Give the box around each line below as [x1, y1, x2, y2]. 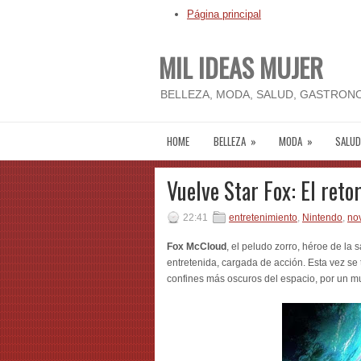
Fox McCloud [167, 241, 226, 252]
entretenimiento [229, 212, 297, 223]
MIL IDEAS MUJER [159, 48, 323, 86]
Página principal [187, 8, 261, 20]
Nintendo [302, 212, 342, 223]
